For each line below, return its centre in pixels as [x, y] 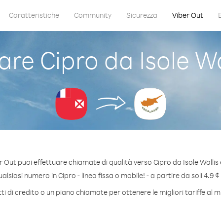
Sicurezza [142, 15]
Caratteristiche [34, 15]
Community [92, 15]
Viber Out [187, 15]
